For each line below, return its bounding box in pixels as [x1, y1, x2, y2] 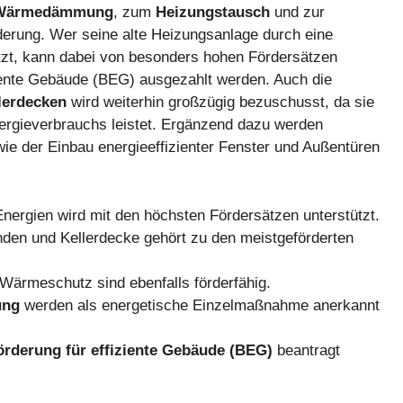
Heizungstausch [156, 4, 270, 22]
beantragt [273, 341, 340, 359]
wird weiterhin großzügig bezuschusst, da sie [67, 94, 374, 112]
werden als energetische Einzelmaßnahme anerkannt [20, 296, 380, 314]
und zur [270, 4, 325, 22]
